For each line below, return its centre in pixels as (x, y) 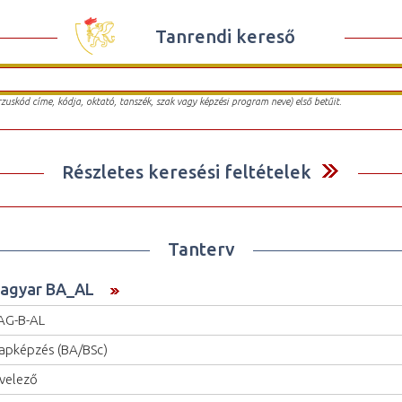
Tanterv (201, 249)
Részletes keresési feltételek (187, 171)
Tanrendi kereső (225, 36)
